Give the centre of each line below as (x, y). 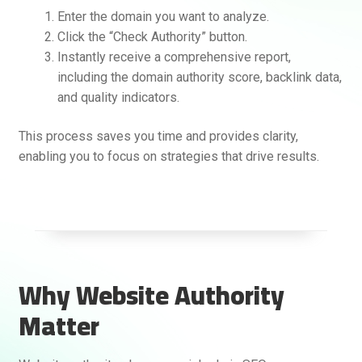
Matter (59, 326)
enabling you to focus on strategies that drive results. (168, 156)
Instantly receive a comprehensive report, (174, 57)
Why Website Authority (151, 295)
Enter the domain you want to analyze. (163, 17)
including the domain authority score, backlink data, (199, 78)
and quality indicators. (118, 98)
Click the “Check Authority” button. (152, 37)
